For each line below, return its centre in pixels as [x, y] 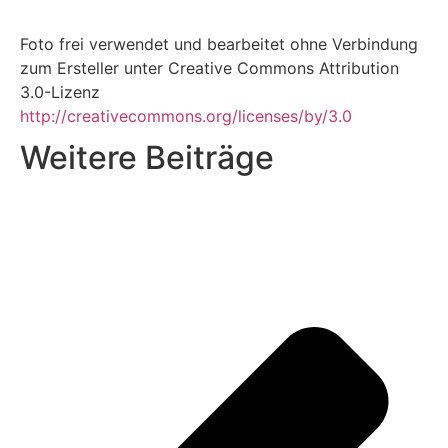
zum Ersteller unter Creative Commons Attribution [209, 67]
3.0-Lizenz [60, 91]
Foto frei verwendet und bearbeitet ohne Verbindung [219, 43]
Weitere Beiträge [147, 157]
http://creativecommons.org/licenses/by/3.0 [186, 115]
